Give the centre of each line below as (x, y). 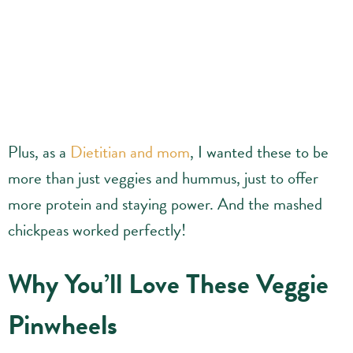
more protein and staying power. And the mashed (165, 204)
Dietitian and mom (130, 152)
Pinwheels (63, 325)
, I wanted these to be (259, 152)
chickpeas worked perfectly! (97, 230)
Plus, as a (39, 152)
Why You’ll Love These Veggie (168, 284)
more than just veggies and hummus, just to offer (163, 178)
